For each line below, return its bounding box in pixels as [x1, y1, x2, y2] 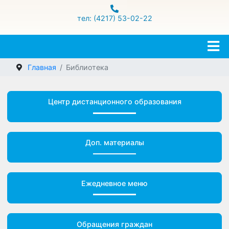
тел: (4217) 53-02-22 [81, 26, 161, 36]
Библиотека [69, 78, 114, 88]
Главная [29, 78, 59, 88]
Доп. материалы [89, 157, 152, 167]
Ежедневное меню [85, 200, 156, 210]
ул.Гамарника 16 [89, 2, 152, 11]
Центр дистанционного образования [50, 114, 191, 124]
